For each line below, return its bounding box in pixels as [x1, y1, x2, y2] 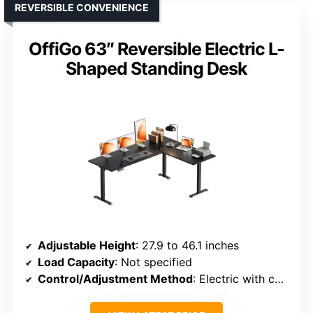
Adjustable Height [38, 238, 136, 252]
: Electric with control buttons [193, 271, 275, 286]
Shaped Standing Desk [66, 57, 247, 79]
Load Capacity [38, 254, 115, 269]
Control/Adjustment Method [38, 271, 193, 286]
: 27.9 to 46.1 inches [136, 238, 239, 252]
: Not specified [115, 254, 192, 269]
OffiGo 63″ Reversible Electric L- [29, 38, 284, 59]
